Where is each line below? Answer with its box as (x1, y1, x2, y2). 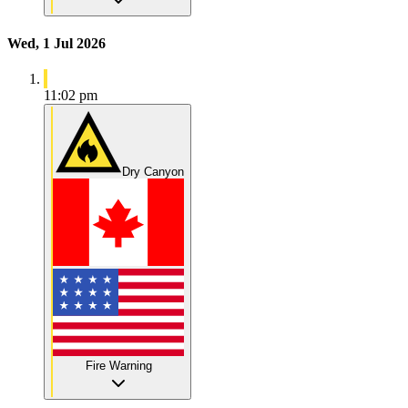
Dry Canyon (122, 165, 184, 179)
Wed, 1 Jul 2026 (7, 36, 106, 52)
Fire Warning (85, 359, 152, 373)
